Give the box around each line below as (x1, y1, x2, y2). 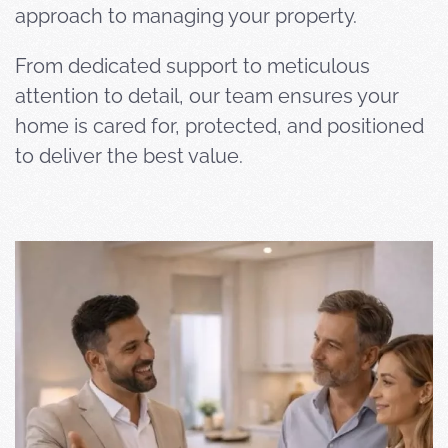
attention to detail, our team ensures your (15, 83, 399, 108)
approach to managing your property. (15, 3, 357, 28)
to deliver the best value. (15, 143, 243, 168)
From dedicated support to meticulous (15, 53, 370, 78)
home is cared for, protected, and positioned (15, 113, 424, 138)
